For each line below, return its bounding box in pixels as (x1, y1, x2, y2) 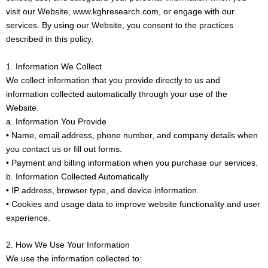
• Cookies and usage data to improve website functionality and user (6, 199, 260, 209)
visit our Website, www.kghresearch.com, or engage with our (6, 7, 234, 17)
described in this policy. (6, 34, 93, 44)
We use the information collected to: (6, 254, 142, 264)
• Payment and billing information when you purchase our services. (6, 157, 258, 167)
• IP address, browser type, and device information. (6, 185, 199, 195)
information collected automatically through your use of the (6, 89, 227, 99)
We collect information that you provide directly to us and (6, 75, 220, 85)
